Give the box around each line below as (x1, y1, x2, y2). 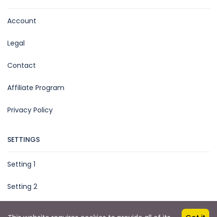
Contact (7, 60, 36, 70)
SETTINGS (7, 134, 40, 144)
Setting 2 (7, 181, 37, 191)
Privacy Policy (7, 105, 53, 115)
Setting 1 (7, 159, 35, 169)
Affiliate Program (7, 82, 64, 93)
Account (7, 15, 36, 26)
